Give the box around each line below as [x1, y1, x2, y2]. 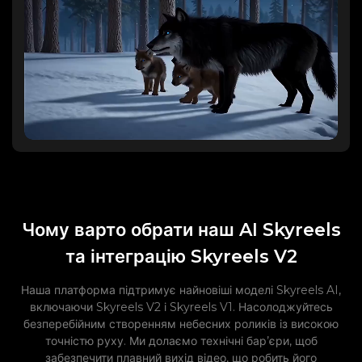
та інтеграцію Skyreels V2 [65, 246, 297, 268]
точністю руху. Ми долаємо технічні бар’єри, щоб [44, 334, 318, 349]
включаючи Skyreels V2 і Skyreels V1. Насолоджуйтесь [29, 300, 333, 315]
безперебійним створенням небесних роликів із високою [23, 317, 339, 332]
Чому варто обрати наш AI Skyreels [21, 219, 341, 242]
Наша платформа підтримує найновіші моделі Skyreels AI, [21, 283, 341, 298]
